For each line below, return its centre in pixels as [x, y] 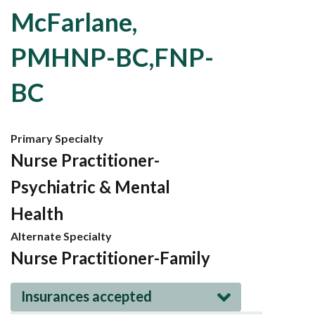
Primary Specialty [57, 138]
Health [37, 213]
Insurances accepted [86, 296]
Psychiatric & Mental [90, 186]
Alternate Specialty [61, 236]
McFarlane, [74, 21]
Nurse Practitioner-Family [110, 257]
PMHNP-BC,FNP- [112, 57]
